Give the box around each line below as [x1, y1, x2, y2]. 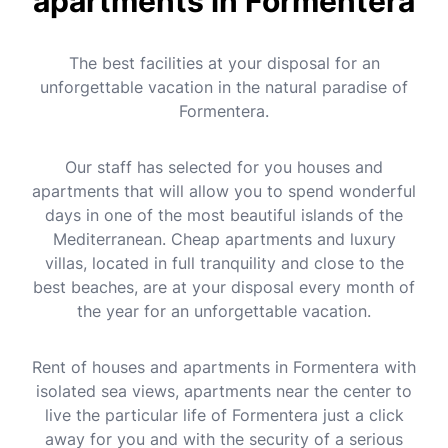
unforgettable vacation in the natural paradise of [40, 77, 408, 98]
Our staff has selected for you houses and [65, 157, 383, 178]
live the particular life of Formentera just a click [44, 405, 404, 426]
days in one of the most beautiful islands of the [45, 205, 403, 226]
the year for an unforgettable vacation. [77, 301, 371, 322]
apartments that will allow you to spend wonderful [32, 181, 416, 202]
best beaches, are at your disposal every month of [33, 277, 415, 298]
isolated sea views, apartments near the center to [36, 381, 412, 402]
